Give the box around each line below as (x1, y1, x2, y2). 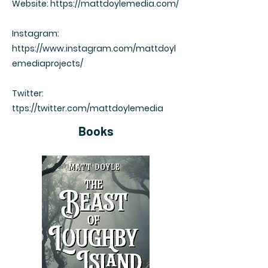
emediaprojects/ (12, 57, 83, 70)
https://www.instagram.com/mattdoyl (12, 42, 176, 55)
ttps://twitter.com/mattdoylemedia (12, 102, 163, 115)
